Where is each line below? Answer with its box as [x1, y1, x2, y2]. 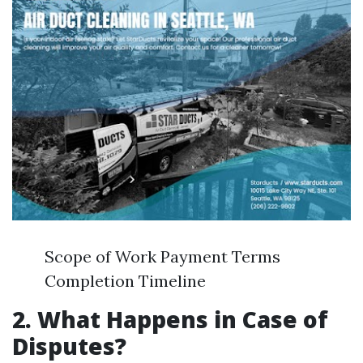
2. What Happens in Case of [12, 304, 328, 335]
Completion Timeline [45, 271, 206, 292]
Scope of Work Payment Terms [45, 246, 280, 267]
